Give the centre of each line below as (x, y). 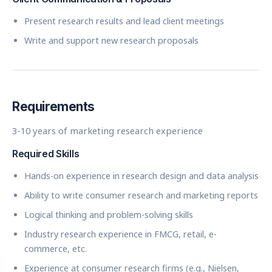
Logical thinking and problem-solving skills (109, 215)
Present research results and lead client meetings (124, 21)
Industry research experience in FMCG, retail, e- (121, 234)
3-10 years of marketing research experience (107, 131)
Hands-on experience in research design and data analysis (141, 176)
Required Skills (46, 154)
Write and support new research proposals (111, 40)
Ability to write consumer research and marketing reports (141, 195)
